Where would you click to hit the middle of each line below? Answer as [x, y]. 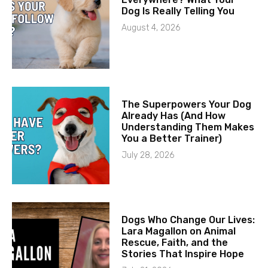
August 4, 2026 [151, 28]
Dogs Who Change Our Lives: [188, 220]
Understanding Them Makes [188, 127]
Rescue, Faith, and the [175, 242]
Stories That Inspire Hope [183, 254]
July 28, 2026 [148, 155]
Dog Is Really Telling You [178, 11]
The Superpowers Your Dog [187, 104]
